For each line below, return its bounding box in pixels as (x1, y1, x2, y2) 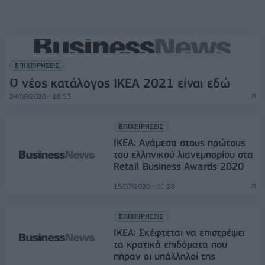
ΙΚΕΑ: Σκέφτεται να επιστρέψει (114, 227, 245, 238)
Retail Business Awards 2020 (114, 160, 244, 172)
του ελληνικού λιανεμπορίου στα (114, 148, 253, 160)
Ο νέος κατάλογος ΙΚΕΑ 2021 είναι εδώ (9, 76, 230, 91)
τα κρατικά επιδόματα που (114, 238, 227, 250)
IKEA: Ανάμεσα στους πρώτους (114, 137, 245, 148)
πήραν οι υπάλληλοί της (114, 250, 215, 262)
